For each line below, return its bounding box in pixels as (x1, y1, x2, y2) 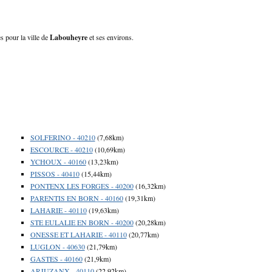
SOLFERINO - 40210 (30, 132, 95, 142)
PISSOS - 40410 (30, 168, 80, 178)
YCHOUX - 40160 (30, 156, 86, 166)
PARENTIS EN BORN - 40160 (30, 192, 123, 203)
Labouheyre (50, 32, 87, 42)
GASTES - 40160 (30, 253, 83, 263)
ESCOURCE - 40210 (30, 144, 93, 154)
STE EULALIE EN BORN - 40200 (30, 217, 134, 227)
